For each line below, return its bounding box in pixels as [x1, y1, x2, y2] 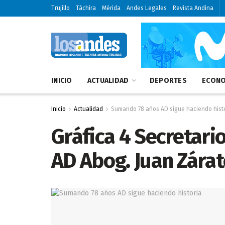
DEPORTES [149, 76, 187, 85]
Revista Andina [173, 5, 213, 12]
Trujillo [51, 5, 70, 12]
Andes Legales [127, 5, 167, 12]
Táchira [76, 5, 96, 12]
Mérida [102, 5, 121, 12]
